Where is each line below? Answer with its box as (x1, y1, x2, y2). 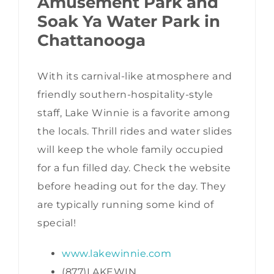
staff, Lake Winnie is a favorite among (37, 107, 230, 119)
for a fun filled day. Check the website (37, 162, 231, 174)
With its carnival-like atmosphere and (37, 70, 232, 83)
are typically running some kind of (37, 199, 213, 211)
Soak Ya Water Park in (37, 11, 220, 31)
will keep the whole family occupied (37, 144, 224, 156)
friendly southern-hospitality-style (37, 89, 213, 101)
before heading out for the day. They (37, 180, 226, 193)
